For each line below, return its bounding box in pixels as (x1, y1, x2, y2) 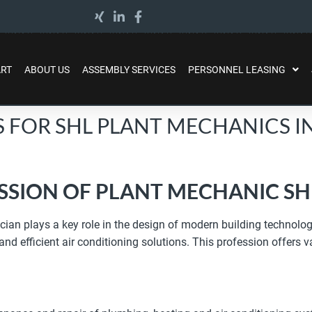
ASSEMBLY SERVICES (81, 64, 175, 75)
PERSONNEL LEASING (187, 64, 286, 75)
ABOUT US (24, 64, 70, 75)
